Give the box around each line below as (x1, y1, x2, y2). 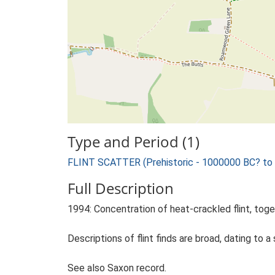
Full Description (68, 178, 174, 198)
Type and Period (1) (68, 131, 199, 152)
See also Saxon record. (68, 262, 166, 274)
